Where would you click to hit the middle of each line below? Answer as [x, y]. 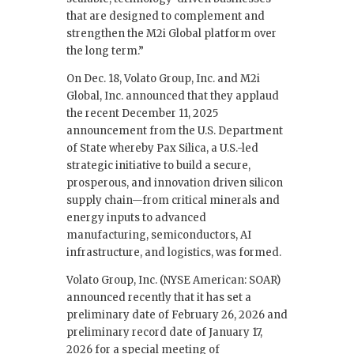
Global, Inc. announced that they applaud [173, 96]
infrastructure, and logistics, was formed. [174, 252]
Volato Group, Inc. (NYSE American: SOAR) [173, 280]
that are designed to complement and [166, 16]
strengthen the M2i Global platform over [171, 33]
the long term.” [105, 51]
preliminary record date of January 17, [164, 332]
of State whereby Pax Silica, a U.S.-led [162, 148]
